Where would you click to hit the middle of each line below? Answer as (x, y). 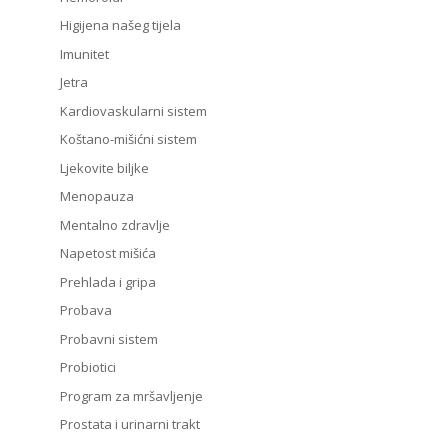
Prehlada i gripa (107, 281)
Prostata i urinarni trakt (129, 424)
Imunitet (84, 53)
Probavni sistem (108, 338)
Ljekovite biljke (104, 167)
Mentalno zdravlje (114, 224)
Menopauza (96, 196)
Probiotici (87, 367)
